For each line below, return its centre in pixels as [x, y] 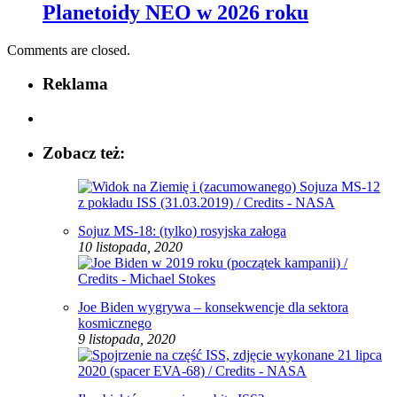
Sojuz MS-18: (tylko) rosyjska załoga [182, 231]
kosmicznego [115, 323]
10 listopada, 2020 [130, 247]
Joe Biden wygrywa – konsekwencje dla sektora [213, 307]
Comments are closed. [69, 50]
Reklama [75, 84]
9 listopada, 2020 [127, 339]
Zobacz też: [84, 152]
